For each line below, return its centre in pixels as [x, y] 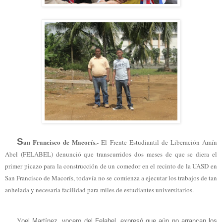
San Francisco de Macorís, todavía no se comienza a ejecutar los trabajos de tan [111, 178]
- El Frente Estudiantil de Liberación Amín [157, 142]
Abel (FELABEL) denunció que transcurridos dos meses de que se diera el [111, 154]
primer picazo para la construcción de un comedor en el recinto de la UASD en [111, 166]
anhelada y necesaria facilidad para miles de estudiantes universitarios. [99, 190]
